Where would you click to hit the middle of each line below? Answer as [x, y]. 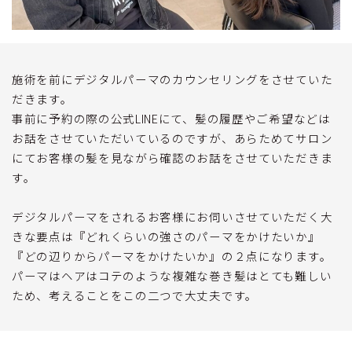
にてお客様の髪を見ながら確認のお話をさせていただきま [172, 157]
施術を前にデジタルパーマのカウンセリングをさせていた [172, 79]
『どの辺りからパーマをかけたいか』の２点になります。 [172, 255]
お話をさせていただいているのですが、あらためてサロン [172, 137]
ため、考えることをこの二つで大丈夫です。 [135, 295]
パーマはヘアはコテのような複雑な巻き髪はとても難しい [172, 275]
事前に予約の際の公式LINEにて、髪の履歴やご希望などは [171, 118]
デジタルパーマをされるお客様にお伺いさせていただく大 [172, 216]
